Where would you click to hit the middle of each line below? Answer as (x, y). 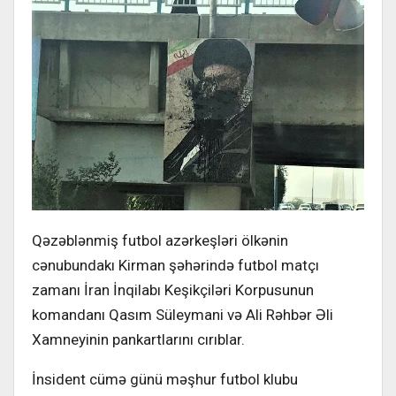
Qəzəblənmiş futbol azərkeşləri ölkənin (160, 241)
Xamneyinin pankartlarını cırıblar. (138, 340)
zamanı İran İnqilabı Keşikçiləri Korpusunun (173, 290)
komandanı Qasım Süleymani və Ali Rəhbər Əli (183, 315)
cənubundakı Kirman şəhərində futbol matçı (175, 266)
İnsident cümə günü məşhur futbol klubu (165, 380)
